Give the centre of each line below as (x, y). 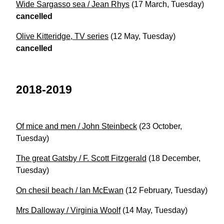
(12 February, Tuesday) (165, 190)
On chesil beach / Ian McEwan (70, 190)
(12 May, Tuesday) (143, 36)
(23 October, (160, 126)
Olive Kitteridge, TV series (62, 36)
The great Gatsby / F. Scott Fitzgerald (81, 158)
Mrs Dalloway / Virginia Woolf (68, 210)
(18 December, (174, 158)
